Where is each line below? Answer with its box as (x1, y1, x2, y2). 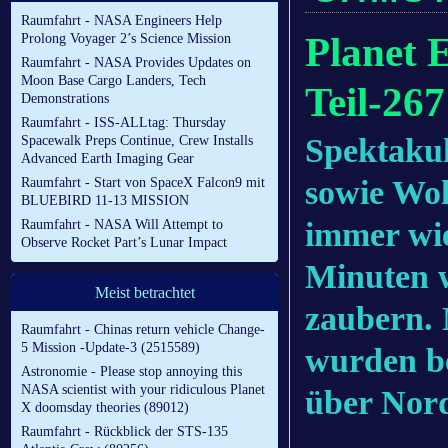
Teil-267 (305, 80, 445, 126)
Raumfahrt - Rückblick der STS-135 (21, 424, 228, 440)
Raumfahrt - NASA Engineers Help (21, 13, 222, 29)
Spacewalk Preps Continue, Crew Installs (21, 133, 253, 149)
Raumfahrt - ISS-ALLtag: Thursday (21, 115, 226, 131)
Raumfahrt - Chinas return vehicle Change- (21, 322, 265, 338)
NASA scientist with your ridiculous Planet (21, 382, 265, 398)
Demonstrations (21, 91, 109, 107)
